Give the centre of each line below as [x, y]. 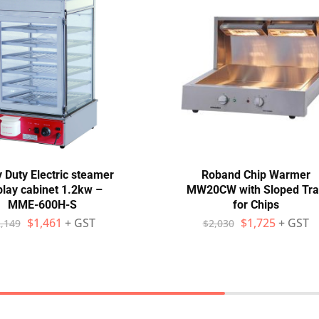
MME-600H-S [42, 205]
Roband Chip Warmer [256, 175]
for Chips [256, 205]
